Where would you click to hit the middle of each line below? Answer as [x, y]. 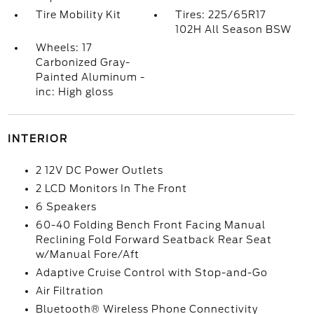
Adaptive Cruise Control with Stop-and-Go [151, 273]
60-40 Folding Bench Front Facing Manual [150, 225]
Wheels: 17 [63, 48]
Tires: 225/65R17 [221, 15]
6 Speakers [66, 207]
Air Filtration [69, 291]
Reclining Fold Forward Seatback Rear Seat [153, 240]
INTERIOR [37, 139]
